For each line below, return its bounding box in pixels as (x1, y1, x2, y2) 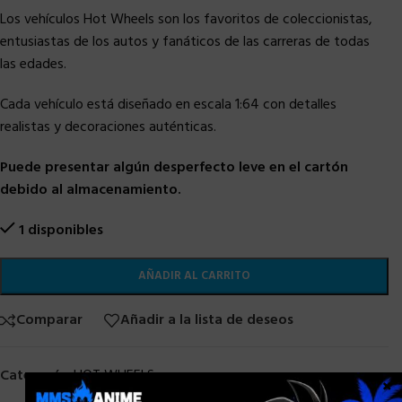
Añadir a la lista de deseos (120, 309, 293, 333)
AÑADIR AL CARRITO (138, 266, 250, 285)
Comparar (16, 309, 83, 333)
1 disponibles (18, 218, 103, 242)
